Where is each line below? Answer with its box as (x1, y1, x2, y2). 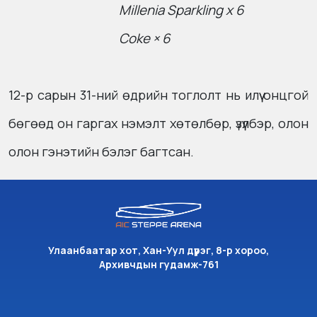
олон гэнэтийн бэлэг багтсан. (8, 143, 194, 161)
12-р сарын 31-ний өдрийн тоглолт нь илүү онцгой (8, 86, 309, 104)
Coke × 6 (37, 29, 171, 48)
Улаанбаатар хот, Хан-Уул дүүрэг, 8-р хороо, (48, 243, 269, 258)
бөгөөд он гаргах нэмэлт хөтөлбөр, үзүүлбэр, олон (8, 115, 309, 132)
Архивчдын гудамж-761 (98, 258, 219, 272)
